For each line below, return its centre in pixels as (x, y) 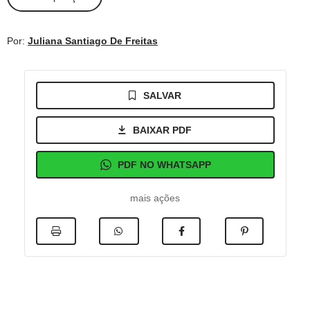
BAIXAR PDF (162, 130)
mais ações (155, 198)
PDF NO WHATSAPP (164, 165)
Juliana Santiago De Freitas (93, 41)
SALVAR (162, 95)
